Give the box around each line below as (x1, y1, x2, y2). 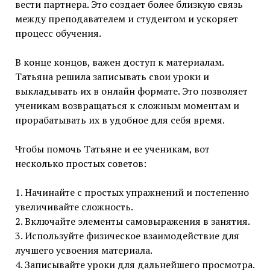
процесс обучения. (14, 26, 101, 40)
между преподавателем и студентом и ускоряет (14, 11, 238, 25)
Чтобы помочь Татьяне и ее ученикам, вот (14, 142, 210, 155)
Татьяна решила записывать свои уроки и (14, 69, 209, 83)
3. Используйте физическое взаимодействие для (14, 228, 239, 242)
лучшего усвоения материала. (14, 243, 152, 257)
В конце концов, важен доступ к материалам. (14, 55, 224, 69)
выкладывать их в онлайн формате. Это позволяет (14, 84, 248, 98)
